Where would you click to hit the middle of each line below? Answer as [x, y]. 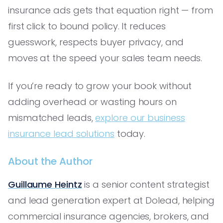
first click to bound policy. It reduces [87, 26]
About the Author [50, 161]
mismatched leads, [52, 117]
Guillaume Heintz [45, 184]
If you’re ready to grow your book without [100, 86]
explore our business [140, 117]
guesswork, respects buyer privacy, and [96, 42]
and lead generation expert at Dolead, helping [111, 200]
